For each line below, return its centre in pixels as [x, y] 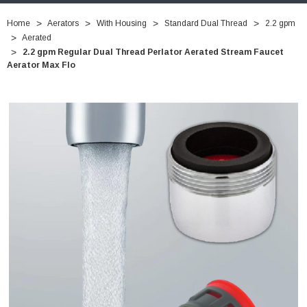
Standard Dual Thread [206, 24]
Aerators [63, 24]
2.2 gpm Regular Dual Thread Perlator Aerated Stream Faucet [153, 52]
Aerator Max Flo [41, 65]
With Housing [122, 24]
